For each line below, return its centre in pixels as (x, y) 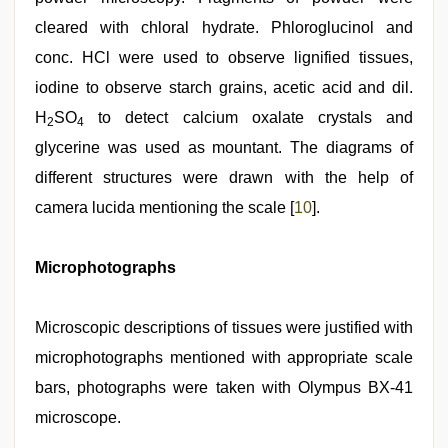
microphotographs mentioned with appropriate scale (224, 357)
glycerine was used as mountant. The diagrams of (224, 147)
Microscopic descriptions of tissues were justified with (224, 327)
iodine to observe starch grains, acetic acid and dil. (224, 87)
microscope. (78, 417)
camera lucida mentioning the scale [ (164, 207)
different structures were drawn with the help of (224, 177)
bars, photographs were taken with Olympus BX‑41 (224, 387)
